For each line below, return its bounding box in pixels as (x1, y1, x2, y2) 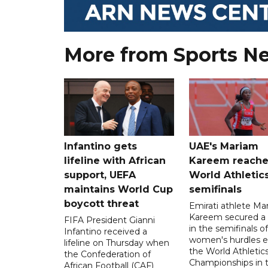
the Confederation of (64, 248, 151, 260)
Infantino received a (64, 226, 147, 237)
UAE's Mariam (188, 140, 258, 152)
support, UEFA (64, 169, 136, 181)
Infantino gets (64, 140, 137, 152)
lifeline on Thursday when (64, 237, 169, 248)
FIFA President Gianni (64, 214, 155, 226)
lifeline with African (64, 154, 166, 166)
